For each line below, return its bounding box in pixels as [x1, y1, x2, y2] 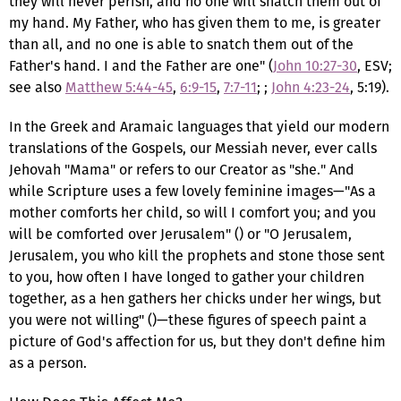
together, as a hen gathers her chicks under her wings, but [9, 287, 381, 309]
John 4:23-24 [271, 76, 350, 98]
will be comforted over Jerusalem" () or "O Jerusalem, [9, 223, 352, 244]
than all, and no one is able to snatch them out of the [9, 33, 354, 55]
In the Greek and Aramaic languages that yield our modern [9, 115, 389, 137]
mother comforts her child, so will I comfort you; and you [9, 201, 376, 223]
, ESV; [357, 55, 392, 76]
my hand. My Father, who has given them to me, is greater [9, 12, 380, 33]
